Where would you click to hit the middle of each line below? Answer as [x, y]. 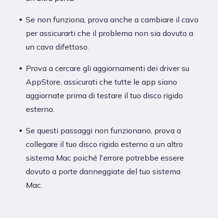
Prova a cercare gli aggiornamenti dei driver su [108, 68]
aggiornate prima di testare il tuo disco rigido [104, 96]
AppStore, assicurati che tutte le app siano [101, 82]
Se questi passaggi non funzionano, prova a [103, 131]
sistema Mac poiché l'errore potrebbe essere [105, 158]
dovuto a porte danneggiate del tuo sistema [103, 172]
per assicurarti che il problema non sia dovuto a [109, 33]
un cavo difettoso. [57, 47]
